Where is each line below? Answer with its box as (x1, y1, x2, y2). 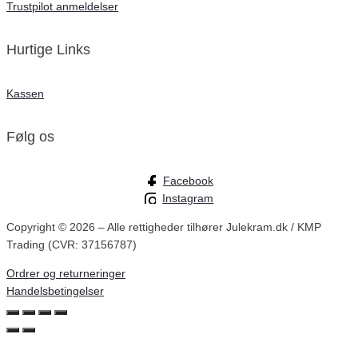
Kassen (6, 87, 44, 101)
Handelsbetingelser (6, 284, 104, 298)
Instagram (162, 192, 214, 205)
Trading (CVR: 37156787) (6, 238, 137, 252)
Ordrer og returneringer (6, 267, 125, 280)
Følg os (6, 129, 54, 145)
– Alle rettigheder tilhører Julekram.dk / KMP (95, 221, 321, 234)
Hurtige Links (6, 42, 90, 58)
